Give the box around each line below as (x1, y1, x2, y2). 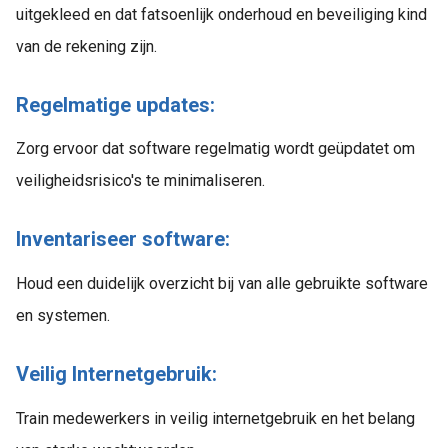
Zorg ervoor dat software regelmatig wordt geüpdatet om (16, 139, 415, 159)
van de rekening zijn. (16, 36, 157, 56)
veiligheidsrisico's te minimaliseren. (16, 171, 265, 191)
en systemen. (16, 306, 110, 326)
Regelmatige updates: (16, 92, 220, 117)
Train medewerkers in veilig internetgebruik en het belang (16, 408, 415, 428)
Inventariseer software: (16, 227, 235, 252)
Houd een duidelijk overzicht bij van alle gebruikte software (16, 274, 428, 294)
